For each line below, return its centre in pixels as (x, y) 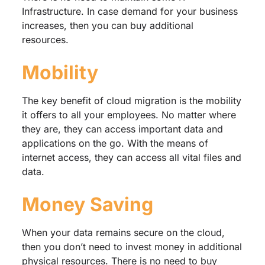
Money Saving (87, 204)
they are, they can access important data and (122, 129)
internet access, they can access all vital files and (131, 157)
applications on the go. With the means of (115, 143)
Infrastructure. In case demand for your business (130, 11)
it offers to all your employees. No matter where (129, 114)
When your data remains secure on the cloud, (123, 232)
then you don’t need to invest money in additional (132, 246)
